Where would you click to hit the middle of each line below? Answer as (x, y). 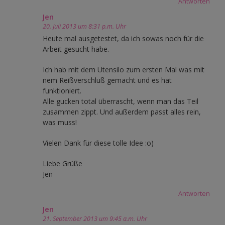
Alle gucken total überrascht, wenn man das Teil (121, 101)
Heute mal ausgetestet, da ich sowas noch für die (123, 38)
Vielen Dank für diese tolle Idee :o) (98, 143)
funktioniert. (62, 90)
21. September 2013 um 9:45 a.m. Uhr (95, 218)
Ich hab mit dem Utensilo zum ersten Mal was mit (124, 69)
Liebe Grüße (63, 163)
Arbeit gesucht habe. (76, 49)
